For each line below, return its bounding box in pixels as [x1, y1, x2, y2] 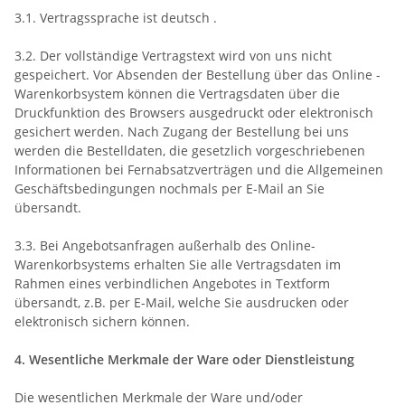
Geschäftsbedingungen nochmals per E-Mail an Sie [14, 179, 325, 197]
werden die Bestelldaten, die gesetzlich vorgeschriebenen [14, 141, 365, 159]
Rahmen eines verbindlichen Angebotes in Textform [14, 274, 330, 292]
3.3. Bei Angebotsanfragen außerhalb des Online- [14, 236, 316, 254]
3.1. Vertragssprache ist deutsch [14, 8, 213, 26]
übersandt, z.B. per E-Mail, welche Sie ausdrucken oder [14, 293, 349, 311]
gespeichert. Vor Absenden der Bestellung [14, 65, 274, 83]
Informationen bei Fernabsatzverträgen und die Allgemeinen [14, 160, 383, 178]
